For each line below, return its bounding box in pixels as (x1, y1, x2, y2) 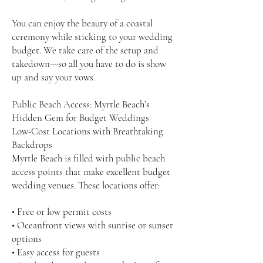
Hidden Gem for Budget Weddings (12, 112, 149, 124)
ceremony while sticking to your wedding (12, 31, 173, 43)
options (12, 232, 42, 245)
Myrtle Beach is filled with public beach (12, 152, 165, 164)
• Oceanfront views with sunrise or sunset (12, 219, 173, 231)
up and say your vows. (12, 71, 95, 83)
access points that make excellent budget (12, 166, 170, 178)
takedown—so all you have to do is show (12, 58, 166, 70)
